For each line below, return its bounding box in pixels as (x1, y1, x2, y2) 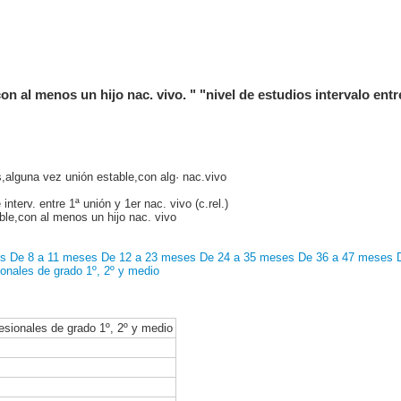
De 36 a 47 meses (298, 250, 393, 264)
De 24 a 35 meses (200, 250, 294, 264)
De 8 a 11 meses (10, 250, 98, 264)
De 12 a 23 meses (101, 250, 196, 264)
